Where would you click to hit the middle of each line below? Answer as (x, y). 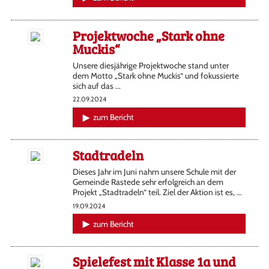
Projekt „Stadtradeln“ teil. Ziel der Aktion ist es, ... (157, 192)
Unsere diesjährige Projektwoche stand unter (150, 65)
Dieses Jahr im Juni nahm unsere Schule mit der (154, 171)
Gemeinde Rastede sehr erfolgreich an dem (148, 182)
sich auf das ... (96, 86)
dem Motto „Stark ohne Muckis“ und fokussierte (156, 75)
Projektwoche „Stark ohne (148, 35)
